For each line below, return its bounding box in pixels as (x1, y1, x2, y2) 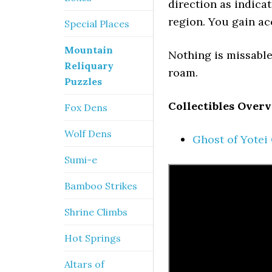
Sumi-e (64, 154, 97, 166)
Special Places (64, 18, 129, 30)
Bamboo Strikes (64, 180, 137, 192)
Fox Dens (64, 101, 107, 114)
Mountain (64, 44, 113, 56)
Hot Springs (64, 232, 121, 244)
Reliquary (64, 59, 114, 72)
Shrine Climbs (64, 206, 127, 218)
